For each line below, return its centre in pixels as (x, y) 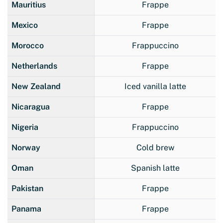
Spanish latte (155, 168)
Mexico (25, 25)
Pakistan (27, 188)
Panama (26, 209)
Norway (26, 147)
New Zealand (36, 86)
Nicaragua (31, 107)
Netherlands (34, 66)
